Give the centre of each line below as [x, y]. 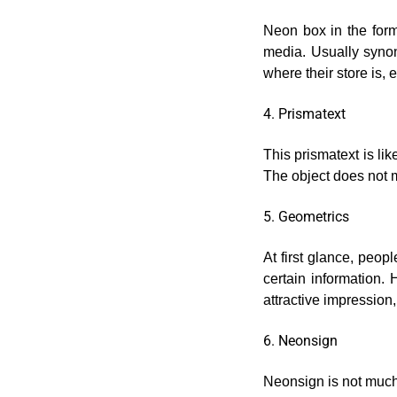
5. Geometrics [306, 217]
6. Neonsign [300, 341]
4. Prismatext [304, 114]
